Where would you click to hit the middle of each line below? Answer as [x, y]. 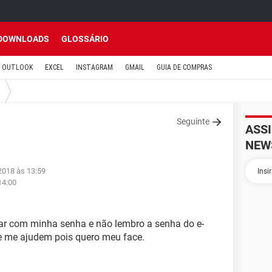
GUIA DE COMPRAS [184, 67]
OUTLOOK [17, 67]
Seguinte [193, 121]
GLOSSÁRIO [85, 39]
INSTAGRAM [94, 67]
